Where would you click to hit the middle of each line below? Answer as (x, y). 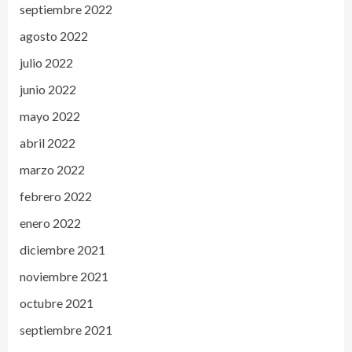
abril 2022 (48, 142)
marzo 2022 (52, 169)
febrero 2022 (56, 196)
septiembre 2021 (66, 329)
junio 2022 (48, 89)
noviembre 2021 (64, 276)
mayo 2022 (50, 115)
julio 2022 (46, 62)
